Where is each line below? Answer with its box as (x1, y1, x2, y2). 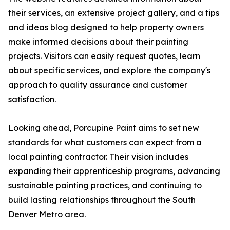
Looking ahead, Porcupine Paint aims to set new (8, 123, 199, 133)
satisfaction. (8, 94, 56, 105)
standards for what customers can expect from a (8, 137, 202, 148)
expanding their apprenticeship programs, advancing (8, 166, 220, 177)
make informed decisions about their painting (8, 36, 188, 47)
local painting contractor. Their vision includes (8, 151, 188, 162)
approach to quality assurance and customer (8, 80, 187, 90)
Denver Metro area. (8, 209, 86, 220)
